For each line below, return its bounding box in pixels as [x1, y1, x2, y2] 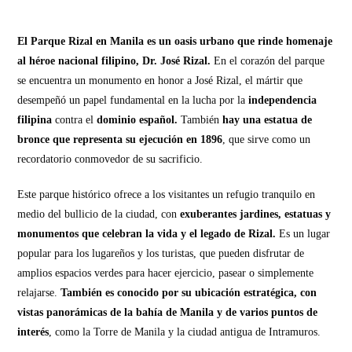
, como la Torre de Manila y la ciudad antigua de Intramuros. [49, 326, 321, 339]
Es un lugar [279, 228, 331, 240]
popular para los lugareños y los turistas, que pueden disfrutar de [17, 247, 305, 260]
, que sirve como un [222, 134, 311, 146]
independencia [248, 94, 317, 107]
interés [17, 326, 49, 339]
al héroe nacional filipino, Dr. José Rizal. [17, 55, 211, 68]
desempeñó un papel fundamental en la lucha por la [17, 94, 249, 107]
